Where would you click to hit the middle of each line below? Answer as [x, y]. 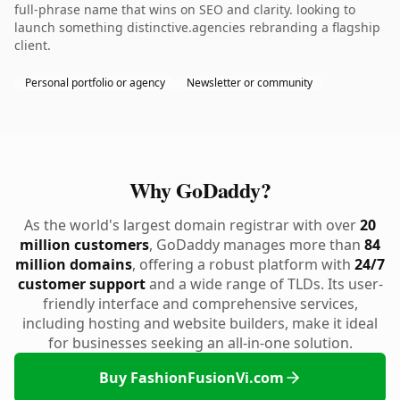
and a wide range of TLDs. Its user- [264, 284]
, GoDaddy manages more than [257, 245]
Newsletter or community [250, 83]
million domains [74, 264]
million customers [84, 245]
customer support [81, 284]
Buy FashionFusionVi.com [191, 378]
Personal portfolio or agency [95, 83]
